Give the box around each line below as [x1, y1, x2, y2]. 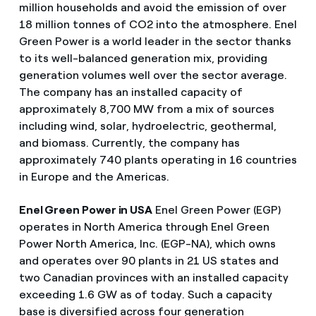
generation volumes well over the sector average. [18, 68, 287, 82]
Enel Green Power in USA [18, 202, 153, 217]
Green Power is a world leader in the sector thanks [18, 34, 291, 48]
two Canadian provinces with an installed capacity [18, 270, 288, 284]
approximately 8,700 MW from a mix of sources [18, 102, 274, 116]
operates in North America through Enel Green [18, 219, 269, 233]
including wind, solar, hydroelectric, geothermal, [18, 119, 276, 133]
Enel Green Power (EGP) [152, 202, 281, 217]
